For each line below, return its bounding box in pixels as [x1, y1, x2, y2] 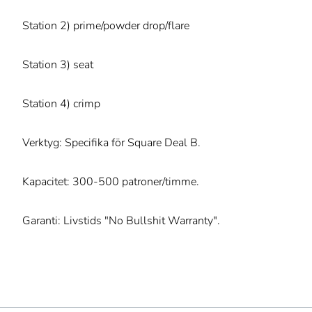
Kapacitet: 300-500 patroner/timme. [22, 174, 199, 190]
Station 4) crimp [22, 96, 100, 112]
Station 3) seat [22, 57, 93, 73]
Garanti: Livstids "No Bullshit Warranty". [22, 213, 220, 229]
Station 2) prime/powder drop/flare [22, 18, 189, 34]
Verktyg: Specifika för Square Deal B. [22, 135, 201, 151]
